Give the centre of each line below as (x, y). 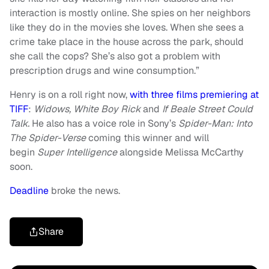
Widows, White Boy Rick (88, 109)
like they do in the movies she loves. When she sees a (127, 28)
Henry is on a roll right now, (70, 95)
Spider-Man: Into (215, 124)
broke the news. (84, 191)
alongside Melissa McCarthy (182, 153)
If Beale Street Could (207, 109)
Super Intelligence (78, 153)
